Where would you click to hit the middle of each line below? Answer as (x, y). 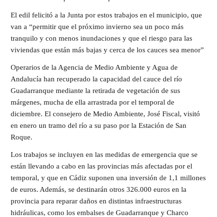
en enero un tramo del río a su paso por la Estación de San (99, 125)
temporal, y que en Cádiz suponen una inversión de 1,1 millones (108, 178)
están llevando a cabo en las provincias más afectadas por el (101, 166)
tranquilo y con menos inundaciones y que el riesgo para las (101, 38)
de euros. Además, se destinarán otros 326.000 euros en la (99, 189)
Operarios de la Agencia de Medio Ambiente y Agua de (94, 67)
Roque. (22, 137)
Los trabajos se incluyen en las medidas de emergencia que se (104, 155)
